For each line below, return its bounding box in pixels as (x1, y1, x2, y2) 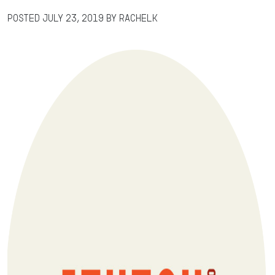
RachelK (119, 14, 158, 23)
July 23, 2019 (42, 14, 104, 23)
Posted (7, 14, 42, 23)
